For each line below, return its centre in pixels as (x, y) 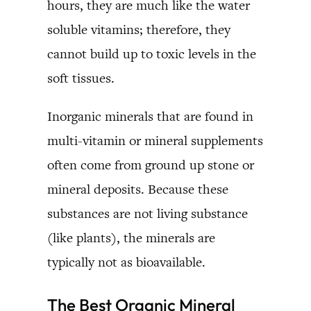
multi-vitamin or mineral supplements (155, 140)
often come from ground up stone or (151, 165)
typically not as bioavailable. (126, 262)
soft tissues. (81, 78)
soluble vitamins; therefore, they (139, 29)
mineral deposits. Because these (138, 189)
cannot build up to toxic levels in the (152, 53)
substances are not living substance (148, 213)
